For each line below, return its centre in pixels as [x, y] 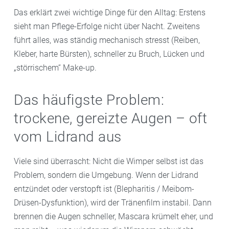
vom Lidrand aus [68, 137]
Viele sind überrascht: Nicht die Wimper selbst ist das [109, 162]
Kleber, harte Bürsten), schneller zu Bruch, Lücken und [109, 54]
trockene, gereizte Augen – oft [110, 119]
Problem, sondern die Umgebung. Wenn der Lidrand [106, 175]
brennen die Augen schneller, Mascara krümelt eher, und [113, 217]
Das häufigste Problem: [89, 100]
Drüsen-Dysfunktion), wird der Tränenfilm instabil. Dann [113, 203]
